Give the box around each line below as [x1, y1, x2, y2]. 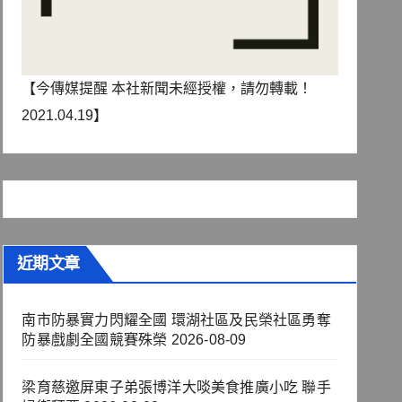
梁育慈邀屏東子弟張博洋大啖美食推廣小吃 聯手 [22, 380, 331, 396]
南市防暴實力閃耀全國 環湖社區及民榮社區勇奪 [22, 312, 331, 328]
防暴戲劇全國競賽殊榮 [22, 332, 168, 348]
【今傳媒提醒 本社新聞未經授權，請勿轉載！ [22, 81, 313, 97]
